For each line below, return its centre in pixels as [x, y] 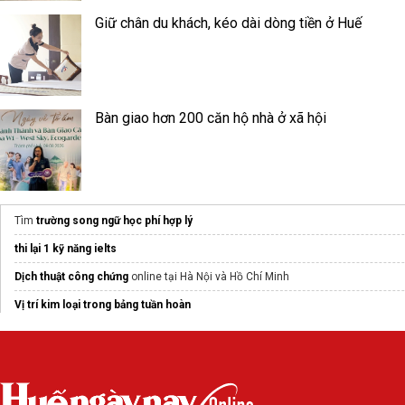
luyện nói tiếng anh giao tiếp [84, 361]
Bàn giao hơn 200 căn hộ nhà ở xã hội [211, 118]
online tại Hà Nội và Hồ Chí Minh [209, 277]
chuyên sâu [184, 361]
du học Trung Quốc [162, 333]
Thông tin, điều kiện [64, 333]
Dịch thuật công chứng [71, 277]
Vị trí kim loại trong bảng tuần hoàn [103, 305]
